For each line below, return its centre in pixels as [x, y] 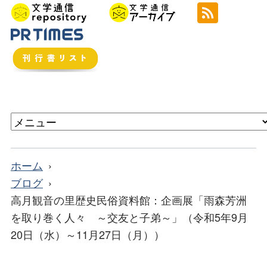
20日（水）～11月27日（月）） [88, 235]
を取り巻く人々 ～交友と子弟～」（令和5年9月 [129, 217]
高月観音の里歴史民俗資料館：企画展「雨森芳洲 [129, 200]
